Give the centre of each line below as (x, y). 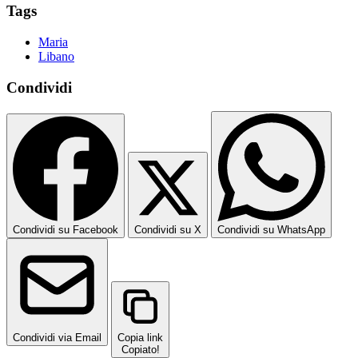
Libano (56, 56)
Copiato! (140, 350)
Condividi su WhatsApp (271, 230)
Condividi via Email (57, 338)
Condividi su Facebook (66, 230)
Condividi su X (168, 230)
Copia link (140, 338)
